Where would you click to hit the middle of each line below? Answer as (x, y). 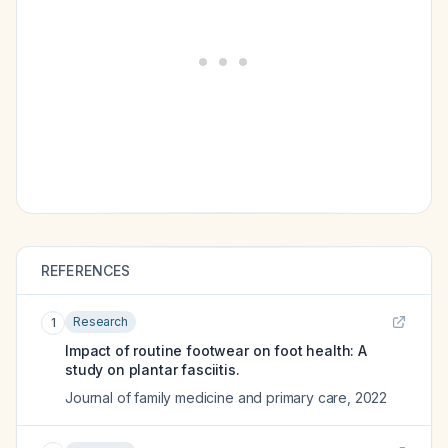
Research (100, 321)
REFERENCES (86, 270)
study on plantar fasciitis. (152, 369)
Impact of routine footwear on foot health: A (216, 350)
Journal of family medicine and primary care (206, 397)
